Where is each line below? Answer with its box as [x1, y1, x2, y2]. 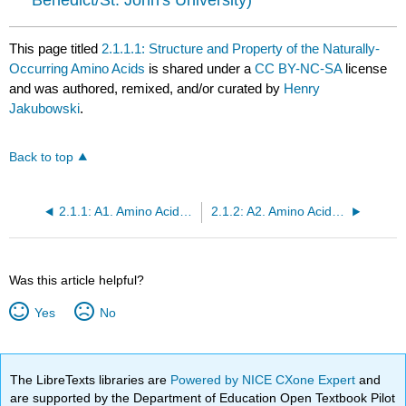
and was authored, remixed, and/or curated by [9, 80, 285, 96]
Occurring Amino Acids [9, 60, 146, 76]
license [345, 60, 388, 76]
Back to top [9, 150, 74, 165]
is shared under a [145, 60, 256, 76]
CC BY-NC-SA [255, 60, 346, 76]
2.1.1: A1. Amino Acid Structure [179, 205, 192, 219]
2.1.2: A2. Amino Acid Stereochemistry [331, 205, 344, 219]
